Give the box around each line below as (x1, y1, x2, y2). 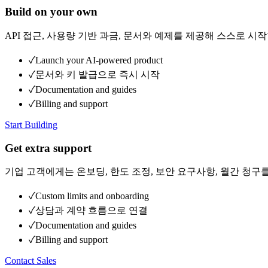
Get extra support (5, 141, 92, 154)
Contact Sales (5, 255, 56, 266)
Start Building (5, 119, 57, 130)
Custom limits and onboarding (35, 191, 149, 202)
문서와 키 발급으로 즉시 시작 (35, 69, 160, 80)
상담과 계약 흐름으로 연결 (35, 205, 148, 216)
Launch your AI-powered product (35, 54, 163, 65)
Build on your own (5, 5, 98, 19)
